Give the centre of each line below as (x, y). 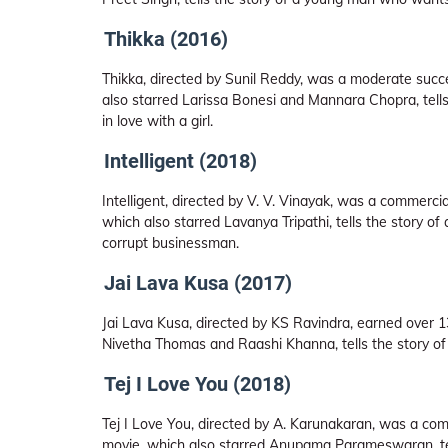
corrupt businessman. (170, 243)
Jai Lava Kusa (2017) (198, 283)
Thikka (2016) (166, 39)
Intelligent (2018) (180, 161)
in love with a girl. (157, 121)
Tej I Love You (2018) (197, 384)
